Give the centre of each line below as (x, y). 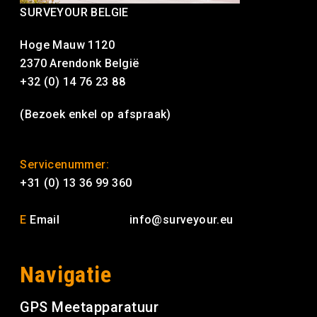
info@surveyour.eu (181, 219)
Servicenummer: (65, 164)
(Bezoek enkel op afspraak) (96, 114)
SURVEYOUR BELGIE (74, 12)
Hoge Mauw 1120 (68, 45)
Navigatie (66, 274)
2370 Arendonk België (80, 63)
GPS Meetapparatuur (90, 307)
